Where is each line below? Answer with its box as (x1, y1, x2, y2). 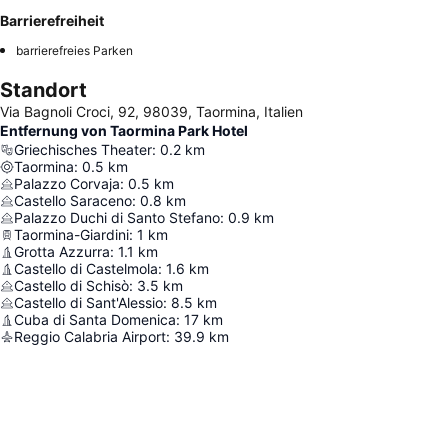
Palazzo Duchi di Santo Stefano (14, 209, 220, 227)
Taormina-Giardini (14, 226, 129, 244)
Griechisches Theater (14, 141, 152, 159)
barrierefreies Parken (16, 43, 133, 59)
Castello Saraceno (14, 192, 132, 210)
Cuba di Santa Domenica (14, 311, 176, 329)
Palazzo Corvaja (14, 175, 120, 193)
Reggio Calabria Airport (14, 328, 166, 346)
